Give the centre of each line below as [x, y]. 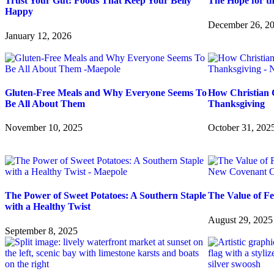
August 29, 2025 [240, 220]
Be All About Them [45, 103]
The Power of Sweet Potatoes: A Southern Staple [106, 196]
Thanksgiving [236, 103]
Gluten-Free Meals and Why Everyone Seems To [106, 92]
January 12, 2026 [38, 35]
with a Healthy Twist [48, 207]
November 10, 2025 [44, 128]
